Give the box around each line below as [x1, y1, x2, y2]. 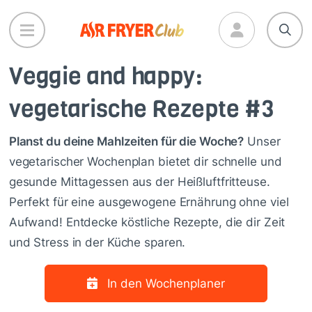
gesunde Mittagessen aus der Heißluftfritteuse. [8, 174, 270, 189]
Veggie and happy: [8, 60, 203, 92]
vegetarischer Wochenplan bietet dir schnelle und [8, 154, 282, 169]
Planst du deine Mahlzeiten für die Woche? [8, 134, 244, 148]
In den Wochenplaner [107, 276, 225, 290]
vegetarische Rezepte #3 [8, 93, 274, 125]
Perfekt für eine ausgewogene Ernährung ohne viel [8, 194, 289, 209]
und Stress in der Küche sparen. [8, 235, 186, 249]
